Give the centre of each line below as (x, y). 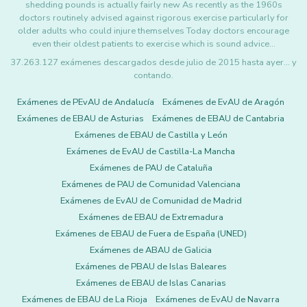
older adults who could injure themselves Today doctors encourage (153, 31)
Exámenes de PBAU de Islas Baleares (151, 267)
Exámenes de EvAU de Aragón (223, 102)
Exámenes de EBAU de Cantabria (218, 119)
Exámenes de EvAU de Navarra (218, 299)
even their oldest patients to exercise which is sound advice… (153, 44)
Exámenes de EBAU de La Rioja (85, 299)
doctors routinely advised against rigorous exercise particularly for (153, 18)
